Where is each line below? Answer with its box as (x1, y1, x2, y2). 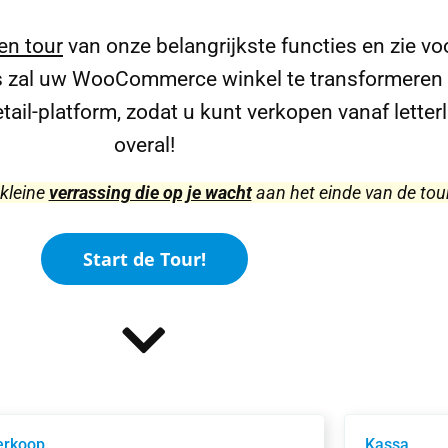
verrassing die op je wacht (48, 182, 252, 203)
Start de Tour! (82, 247, 206, 271)
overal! (113, 133, 175, 157)
